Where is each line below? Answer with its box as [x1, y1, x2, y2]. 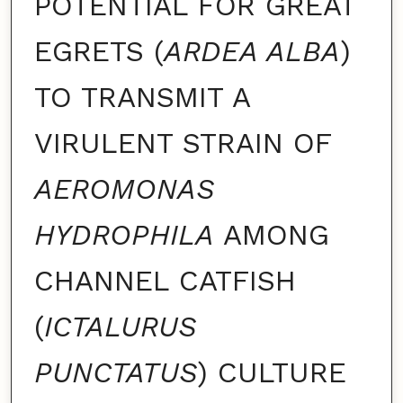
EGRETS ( [33, 34, 164, 69]
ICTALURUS [43, 309, 196, 345]
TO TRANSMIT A [33, 80, 250, 115]
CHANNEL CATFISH [33, 264, 296, 299]
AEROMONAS [33, 172, 214, 207]
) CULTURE [196, 355, 346, 390]
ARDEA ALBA [163, 34, 340, 69]
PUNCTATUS [33, 355, 197, 390]
